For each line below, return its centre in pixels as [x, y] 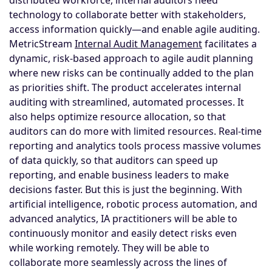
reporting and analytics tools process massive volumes [135, 145]
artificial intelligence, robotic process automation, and [133, 204]
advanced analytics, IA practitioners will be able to [123, 218]
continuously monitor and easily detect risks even [123, 233]
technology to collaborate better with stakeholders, [127, 14]
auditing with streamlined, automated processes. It [127, 102]
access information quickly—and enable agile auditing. [134, 29]
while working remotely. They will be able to [109, 247]
